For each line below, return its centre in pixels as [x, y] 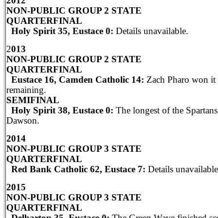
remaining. [26, 90]
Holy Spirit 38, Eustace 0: [61, 110]
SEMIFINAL [33, 100]
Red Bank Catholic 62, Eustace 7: [76, 169]
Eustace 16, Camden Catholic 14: [76, 80]
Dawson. [23, 120]
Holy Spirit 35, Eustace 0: [60, 31]
